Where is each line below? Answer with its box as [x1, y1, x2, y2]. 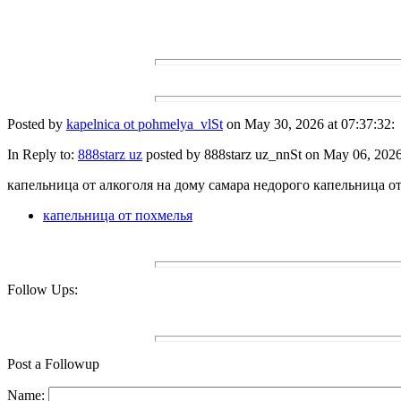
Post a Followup [7, 356, 99, 372]
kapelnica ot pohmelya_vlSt [66, 116, 223, 132]
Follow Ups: [7, 282, 78, 298]
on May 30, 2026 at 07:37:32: [223, 116, 395, 132]
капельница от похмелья [43, 208, 192, 224]
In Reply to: [7, 147, 78, 163]
